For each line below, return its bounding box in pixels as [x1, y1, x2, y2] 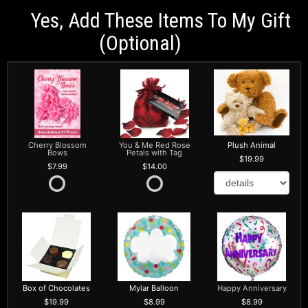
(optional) [99, 30, 181, 55]
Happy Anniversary [217, 283, 287, 294]
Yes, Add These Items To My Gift [31, 8, 291, 32]
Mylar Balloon [129, 283, 179, 294]
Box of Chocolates [22, 283, 90, 294]
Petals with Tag [126, 148, 183, 158]
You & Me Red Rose [118, 140, 190, 151]
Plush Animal [228, 140, 276, 151]
